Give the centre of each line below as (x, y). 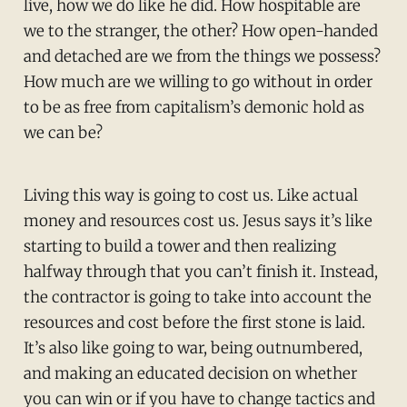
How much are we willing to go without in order (198, 81)
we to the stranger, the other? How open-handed (200, 30)
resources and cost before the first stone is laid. (194, 322)
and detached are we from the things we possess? (202, 56)
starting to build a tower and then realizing (179, 246)
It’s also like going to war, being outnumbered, (193, 347)
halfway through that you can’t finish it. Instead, (200, 271)
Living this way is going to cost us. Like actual (190, 195)
